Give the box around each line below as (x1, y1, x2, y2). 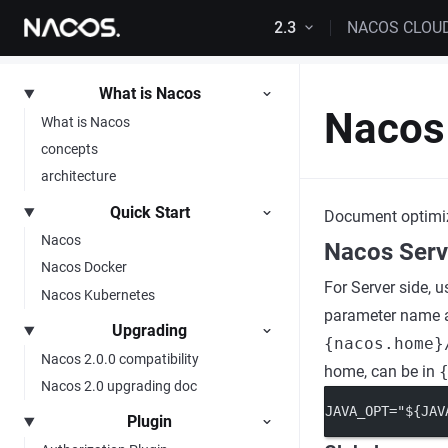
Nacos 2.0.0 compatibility (41, 350, 199, 367)
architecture (41, 168, 116, 185)
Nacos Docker (41, 259, 127, 276)
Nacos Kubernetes (41, 286, 155, 303)
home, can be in (324, 362, 439, 381)
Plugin (127, 412, 173, 432)
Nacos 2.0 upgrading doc (41, 377, 197, 394)
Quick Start (109, 202, 190, 222)
